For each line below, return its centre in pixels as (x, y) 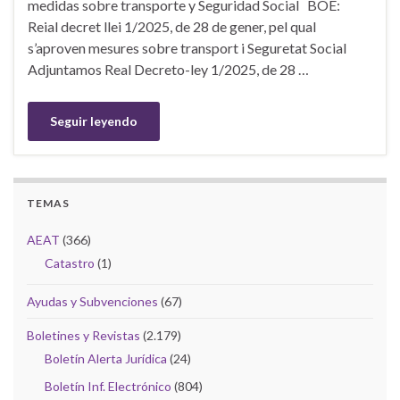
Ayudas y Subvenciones (92, 301)
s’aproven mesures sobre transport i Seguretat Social (187, 47)
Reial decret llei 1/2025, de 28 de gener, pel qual (172, 26)
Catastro (70, 262)
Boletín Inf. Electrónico (108, 386)
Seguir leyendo (94, 121)
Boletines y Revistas (83, 335)
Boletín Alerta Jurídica (106, 358)
